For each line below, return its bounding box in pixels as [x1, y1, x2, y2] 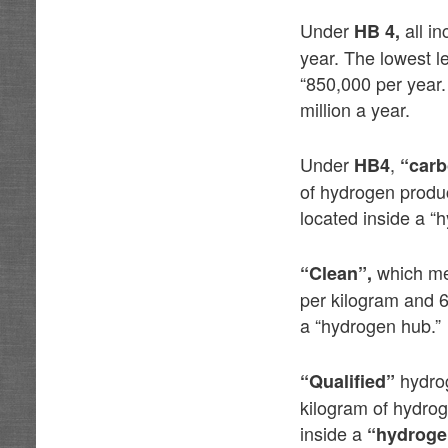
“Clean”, [300, 260, 373, 287]
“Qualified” [300, 368, 401, 395]
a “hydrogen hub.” [300, 312, 442, 339]
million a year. [300, 95, 411, 122]
